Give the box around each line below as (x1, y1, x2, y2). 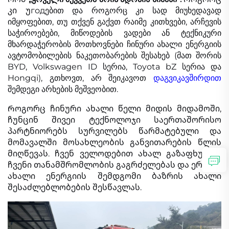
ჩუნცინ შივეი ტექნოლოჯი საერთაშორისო (8, 115, 221, 125)
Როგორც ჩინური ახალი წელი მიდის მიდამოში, (8, 104, 221, 114)
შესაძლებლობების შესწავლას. (8, 182, 142, 193)
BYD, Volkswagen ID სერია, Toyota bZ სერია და (8, 62, 221, 72)
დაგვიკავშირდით (153, 73, 221, 83)
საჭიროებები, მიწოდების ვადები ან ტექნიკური (8, 28, 221, 38)
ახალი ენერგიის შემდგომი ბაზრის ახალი (8, 171, 221, 181)
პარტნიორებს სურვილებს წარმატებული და (8, 126, 221, 136)
